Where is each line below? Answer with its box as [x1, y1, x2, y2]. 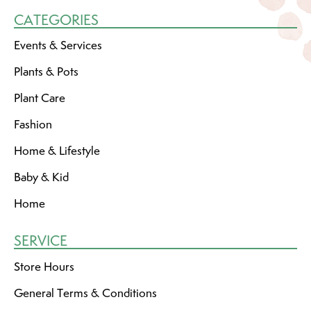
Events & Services [14, 37, 102, 53]
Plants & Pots [14, 64, 78, 80]
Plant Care [14, 90, 65, 106]
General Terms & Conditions [14, 285, 157, 301]
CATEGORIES [14, 10, 99, 29]
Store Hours [14, 258, 74, 274]
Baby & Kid [14, 169, 69, 185]
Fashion [14, 117, 52, 133]
